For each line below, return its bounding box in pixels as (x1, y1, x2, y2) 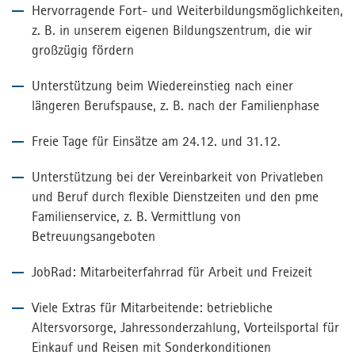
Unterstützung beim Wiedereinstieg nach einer (32, 77, 293, 95)
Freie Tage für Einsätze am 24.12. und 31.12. (32, 132, 281, 151)
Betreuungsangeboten (32, 227, 155, 246)
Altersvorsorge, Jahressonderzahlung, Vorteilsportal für (32, 319, 339, 337)
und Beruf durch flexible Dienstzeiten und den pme (32, 188, 319, 206)
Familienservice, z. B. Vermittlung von (32, 208, 241, 226)
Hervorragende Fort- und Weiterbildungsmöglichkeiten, (32, 2, 343, 20)
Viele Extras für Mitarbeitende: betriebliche (32, 299, 273, 317)
